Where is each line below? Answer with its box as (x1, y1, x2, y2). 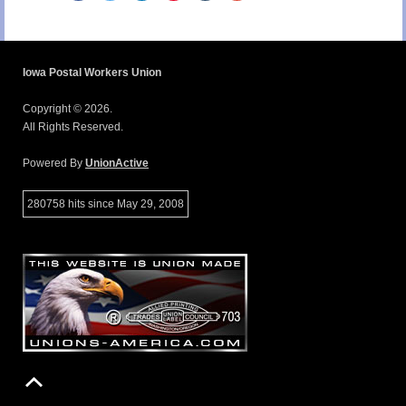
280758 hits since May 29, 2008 (27, 197, 184, 210)
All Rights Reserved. (23, 120, 123, 133)
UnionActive (85, 156, 149, 169)
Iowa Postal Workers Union (23, 65, 161, 79)
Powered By (23, 156, 85, 169)
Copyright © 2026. (23, 101, 112, 115)
